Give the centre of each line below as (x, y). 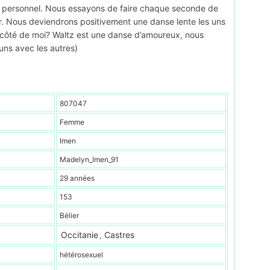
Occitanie (80, 235)
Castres (119, 235)
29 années (77, 178)
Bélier (69, 215)
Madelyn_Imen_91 (89, 159)
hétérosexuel (81, 255)
